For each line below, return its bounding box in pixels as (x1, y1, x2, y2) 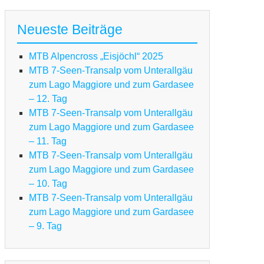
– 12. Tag (29, 94, 67, 104)
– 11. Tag (29, 136, 67, 147)
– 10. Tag (29, 179, 67, 189)
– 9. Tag (29, 221, 62, 232)
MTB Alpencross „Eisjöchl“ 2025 (29, 51, 163, 62)
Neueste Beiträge (17, 22, 123, 38)
